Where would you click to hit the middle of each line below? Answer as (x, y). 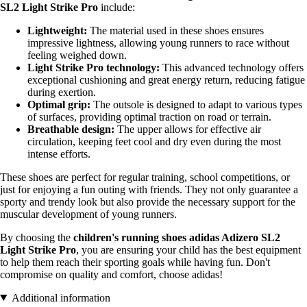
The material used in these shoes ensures (175, 30)
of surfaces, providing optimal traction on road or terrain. (149, 116)
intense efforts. (59, 153)
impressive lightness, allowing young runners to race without (158, 42)
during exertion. (62, 92)
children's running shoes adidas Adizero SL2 (177, 237)
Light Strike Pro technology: (94, 67)
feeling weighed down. (77, 55)
